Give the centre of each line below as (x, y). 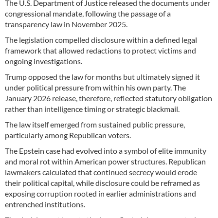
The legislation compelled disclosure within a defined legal (101, 40)
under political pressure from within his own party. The (95, 88)
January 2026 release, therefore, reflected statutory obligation (109, 98)
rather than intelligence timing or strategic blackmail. (92, 109)
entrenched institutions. (46, 204)
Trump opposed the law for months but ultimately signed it (102, 77)
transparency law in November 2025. (66, 24)
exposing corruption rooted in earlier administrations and (100, 194)
